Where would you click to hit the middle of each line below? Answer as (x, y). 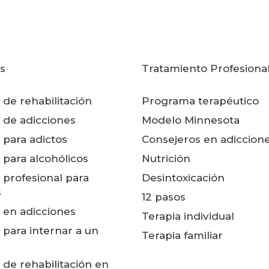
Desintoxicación (183, 178)
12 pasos (163, 197)
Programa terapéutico (200, 101)
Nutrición (166, 159)
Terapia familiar (182, 235)
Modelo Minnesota (190, 120)
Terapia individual (188, 216)
